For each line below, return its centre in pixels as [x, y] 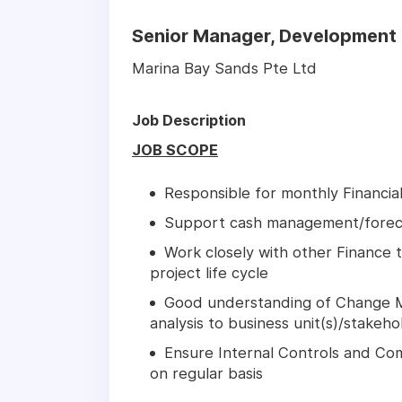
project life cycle [209, 273]
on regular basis [206, 374]
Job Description [189, 121]
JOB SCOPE [175, 150]
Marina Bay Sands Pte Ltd [224, 69]
